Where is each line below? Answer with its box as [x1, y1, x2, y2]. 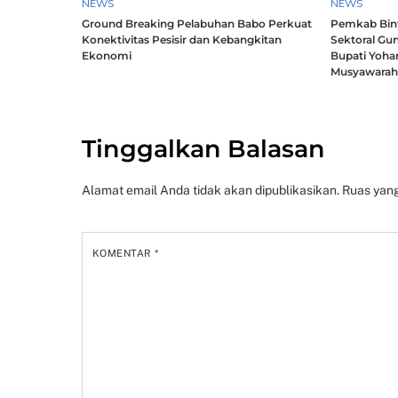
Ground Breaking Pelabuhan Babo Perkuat [82, 17, 312, 31]
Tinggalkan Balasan [82, 133, 325, 163]
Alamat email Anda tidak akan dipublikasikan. [82, 183, 339, 197]
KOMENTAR [92, 247, 155, 259]
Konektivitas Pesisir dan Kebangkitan [82, 33, 282, 47]
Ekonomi [82, 49, 131, 63]
